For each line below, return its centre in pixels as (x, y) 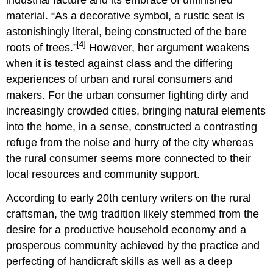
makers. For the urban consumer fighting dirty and (128, 95)
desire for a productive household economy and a (126, 229)
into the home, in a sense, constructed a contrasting (132, 126)
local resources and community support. (103, 174)
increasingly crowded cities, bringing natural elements (136, 111)
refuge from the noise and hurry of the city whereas (130, 142)
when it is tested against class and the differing (120, 63)
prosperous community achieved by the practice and (133, 245)
